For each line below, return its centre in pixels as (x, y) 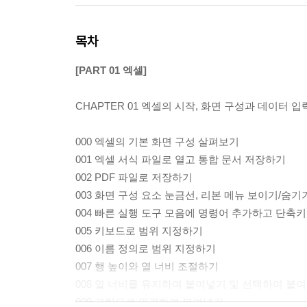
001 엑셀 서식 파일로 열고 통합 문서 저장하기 (181, 159)
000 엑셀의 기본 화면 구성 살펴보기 (157, 142)
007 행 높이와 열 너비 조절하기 (147, 266)
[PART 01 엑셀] (111, 70)
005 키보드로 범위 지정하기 (139, 231)
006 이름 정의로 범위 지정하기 (146, 248)
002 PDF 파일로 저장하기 (134, 177)
